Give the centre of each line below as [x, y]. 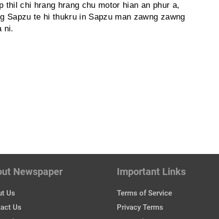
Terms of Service [144, 193]
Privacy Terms [140, 208]
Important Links [151, 172]
